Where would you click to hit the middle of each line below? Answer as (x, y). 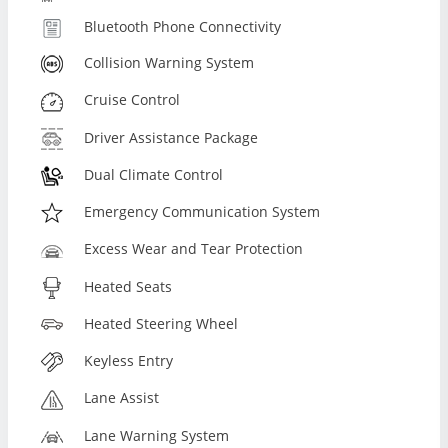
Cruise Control (132, 100)
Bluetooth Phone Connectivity (183, 27)
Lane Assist (122, 398)
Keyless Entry (129, 361)
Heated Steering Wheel (161, 323)
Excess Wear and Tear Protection (194, 249)
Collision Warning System (169, 63)
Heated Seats (128, 286)
